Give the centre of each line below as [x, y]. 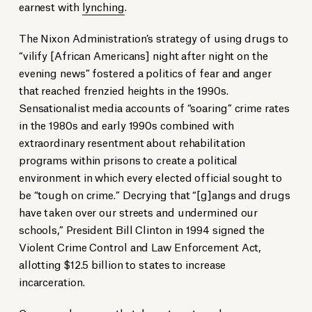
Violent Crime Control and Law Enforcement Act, [140, 247]
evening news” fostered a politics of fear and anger [145, 72]
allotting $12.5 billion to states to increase [122, 264]
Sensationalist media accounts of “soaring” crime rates [154, 107]
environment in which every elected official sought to [150, 177]
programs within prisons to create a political [128, 159]
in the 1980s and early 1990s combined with [126, 125]
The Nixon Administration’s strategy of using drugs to [153, 38]
